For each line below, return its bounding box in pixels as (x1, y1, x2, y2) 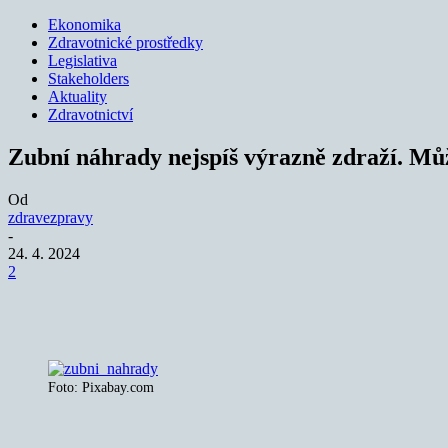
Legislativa (48, 52, 117, 69)
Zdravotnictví (48, 106, 133, 123)
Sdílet (84, 293, 115, 309)
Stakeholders (48, 70, 129, 87)
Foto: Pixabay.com (48, 379, 154, 395)
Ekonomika (48, 16, 121, 33)
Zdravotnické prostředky (48, 34, 203, 51)
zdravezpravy (8, 208, 93, 226)
